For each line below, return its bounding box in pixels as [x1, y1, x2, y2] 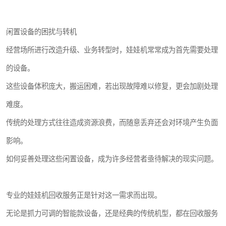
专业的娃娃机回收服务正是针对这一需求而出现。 [6, 191, 161, 199]
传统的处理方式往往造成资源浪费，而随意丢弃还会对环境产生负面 [6, 119, 218, 127]
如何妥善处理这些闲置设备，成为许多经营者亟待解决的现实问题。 [6, 155, 218, 163]
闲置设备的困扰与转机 [6, 28, 77, 36]
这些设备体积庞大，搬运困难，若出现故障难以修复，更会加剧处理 [6, 82, 218, 90]
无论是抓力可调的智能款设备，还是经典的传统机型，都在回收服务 [6, 209, 218, 217]
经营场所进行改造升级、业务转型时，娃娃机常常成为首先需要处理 [6, 46, 218, 54]
